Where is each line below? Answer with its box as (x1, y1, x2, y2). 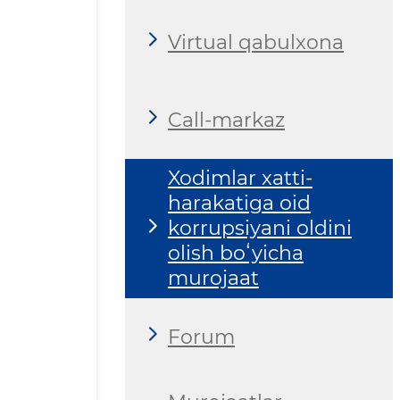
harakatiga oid (168, 191, 311, 216)
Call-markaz (168, 107, 285, 132)
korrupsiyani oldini (168, 216, 352, 241)
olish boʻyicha (168, 241, 304, 266)
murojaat (168, 266, 259, 291)
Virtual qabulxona (168, 29, 344, 54)
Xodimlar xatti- (168, 166, 312, 191)
